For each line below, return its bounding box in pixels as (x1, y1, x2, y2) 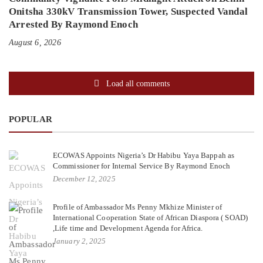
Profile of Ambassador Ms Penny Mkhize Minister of (53, 203, 222, 212)
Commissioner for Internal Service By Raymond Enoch (53, 161, 231, 171)
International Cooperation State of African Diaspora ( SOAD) (53, 213, 248, 222)
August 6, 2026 (9, 38, 61, 48)
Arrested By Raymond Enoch (9, 19, 138, 31)
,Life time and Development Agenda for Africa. (53, 224, 203, 233)
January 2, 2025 (53, 237, 106, 246)
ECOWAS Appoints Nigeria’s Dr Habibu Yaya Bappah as (53, 151, 235, 160)
